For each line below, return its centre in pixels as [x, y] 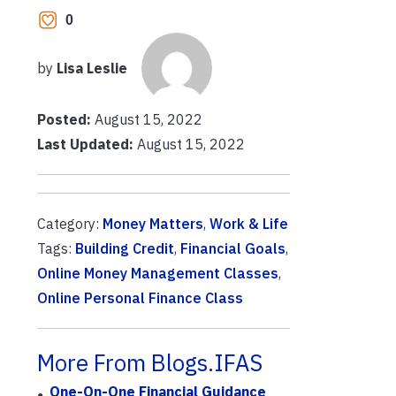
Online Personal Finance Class [140, 298]
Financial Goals [233, 248]
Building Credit [125, 248]
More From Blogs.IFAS [150, 363]
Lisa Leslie [92, 69]
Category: [70, 224]
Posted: [66, 119]
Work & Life [249, 224]
